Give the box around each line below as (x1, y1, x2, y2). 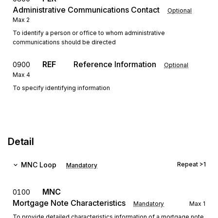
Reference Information (73, 59, 156, 69)
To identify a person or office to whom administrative (13, 29, 165, 36)
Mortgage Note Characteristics (13, 198, 126, 208)
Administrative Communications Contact (13, 5, 160, 15)
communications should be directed (13, 38, 116, 46)
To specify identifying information (13, 84, 110, 91)
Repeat (177, 161, 200, 168)
